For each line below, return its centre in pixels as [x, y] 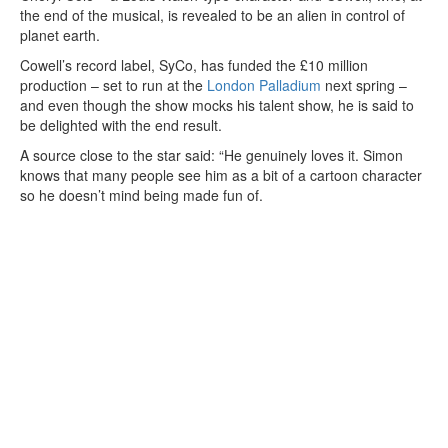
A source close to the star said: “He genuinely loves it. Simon [211, 155]
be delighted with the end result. [121, 125]
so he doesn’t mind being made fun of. [141, 195]
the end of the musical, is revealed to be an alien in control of [212, 15]
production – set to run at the [113, 85]
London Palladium [264, 85]
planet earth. [60, 35]
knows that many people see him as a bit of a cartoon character [221, 175]
